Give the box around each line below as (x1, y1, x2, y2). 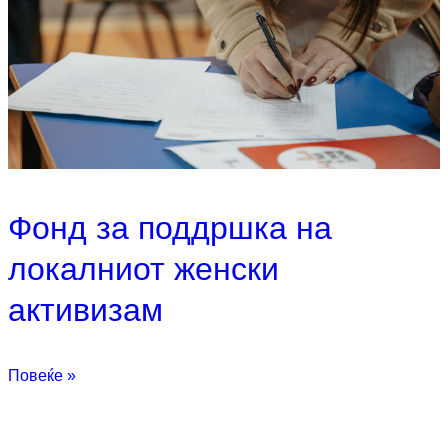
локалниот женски (8, 250, 279, 287)
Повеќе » (8, 366, 76, 384)
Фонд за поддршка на (8, 209, 332, 246)
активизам (8, 291, 163, 328)
